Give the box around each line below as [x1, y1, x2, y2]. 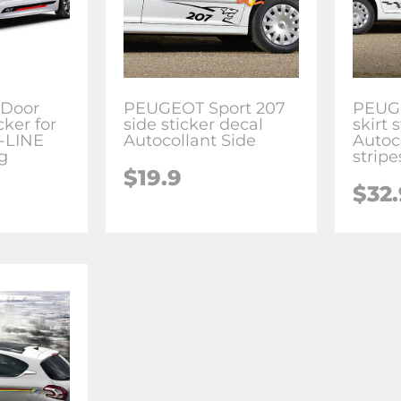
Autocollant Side [124, 130, 257, 150]
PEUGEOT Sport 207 [124, 98, 286, 118]
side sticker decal [124, 114, 264, 134]
